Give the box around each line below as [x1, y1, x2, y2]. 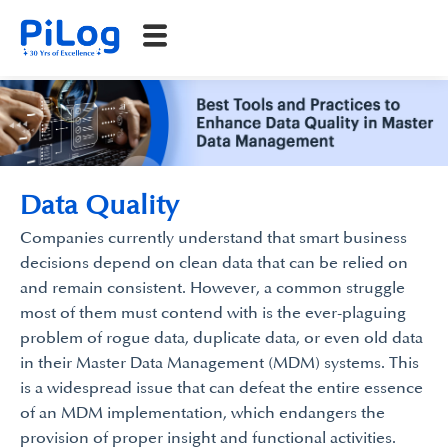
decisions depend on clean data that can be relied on [20, 253, 408, 273]
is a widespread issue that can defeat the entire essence [20, 378, 423, 398]
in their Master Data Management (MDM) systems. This [20, 353, 419, 373]
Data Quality [20, 189, 179, 222]
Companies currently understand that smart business [20, 228, 407, 248]
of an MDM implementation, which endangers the [20, 403, 385, 423]
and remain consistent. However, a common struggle [20, 278, 405, 298]
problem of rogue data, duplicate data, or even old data [20, 328, 423, 348]
